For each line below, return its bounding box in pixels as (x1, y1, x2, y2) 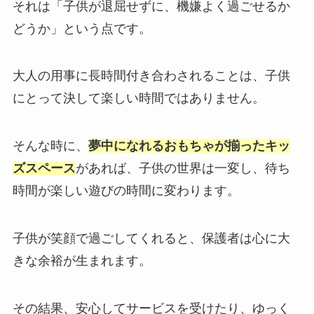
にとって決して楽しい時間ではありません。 (12, 91, 265, 106)
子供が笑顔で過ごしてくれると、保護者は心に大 (12, 231, 290, 246)
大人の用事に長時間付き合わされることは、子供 (12, 69, 290, 83)
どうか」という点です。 (12, 21, 151, 36)
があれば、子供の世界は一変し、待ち (75, 161, 290, 176)
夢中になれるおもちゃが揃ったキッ (88, 139, 290, 153)
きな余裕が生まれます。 (12, 254, 151, 268)
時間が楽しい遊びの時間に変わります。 (12, 184, 240, 198)
